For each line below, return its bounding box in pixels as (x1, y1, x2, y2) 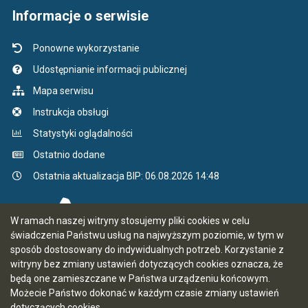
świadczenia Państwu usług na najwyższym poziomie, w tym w (10, 229, 284, 241)
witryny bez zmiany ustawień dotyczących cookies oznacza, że (10, 258, 283, 269)
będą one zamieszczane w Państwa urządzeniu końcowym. (10, 272, 270, 284)
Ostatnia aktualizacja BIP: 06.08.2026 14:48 (32, 170, 219, 182)
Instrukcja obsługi (32, 107, 109, 118)
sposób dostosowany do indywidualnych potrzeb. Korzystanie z (10, 243, 284, 255)
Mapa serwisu (32, 85, 93, 97)
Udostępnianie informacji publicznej (32, 64, 187, 76)
